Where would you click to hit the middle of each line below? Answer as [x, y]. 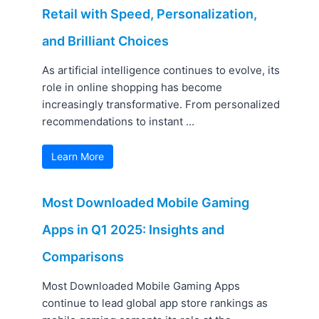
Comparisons [83, 257]
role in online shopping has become [132, 88]
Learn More [78, 157]
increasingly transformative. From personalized [161, 105]
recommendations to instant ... [119, 122]
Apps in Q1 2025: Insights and [134, 230]
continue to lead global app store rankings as [155, 303]
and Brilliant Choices [106, 41]
